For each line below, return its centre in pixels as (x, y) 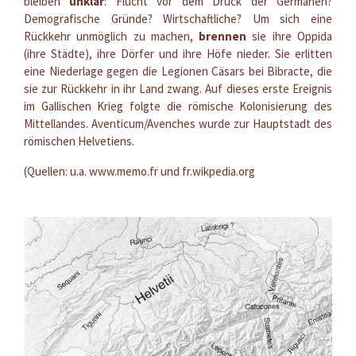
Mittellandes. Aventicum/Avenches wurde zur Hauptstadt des (178, 123)
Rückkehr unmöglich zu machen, (112, 36)
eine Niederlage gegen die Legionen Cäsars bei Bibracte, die (178, 71)
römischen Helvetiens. (79, 141)
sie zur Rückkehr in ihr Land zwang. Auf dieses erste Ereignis (178, 88)
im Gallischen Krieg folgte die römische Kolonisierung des (178, 106)
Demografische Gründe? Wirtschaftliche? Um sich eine (178, 18)
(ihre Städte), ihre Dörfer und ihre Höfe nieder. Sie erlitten (178, 53)
